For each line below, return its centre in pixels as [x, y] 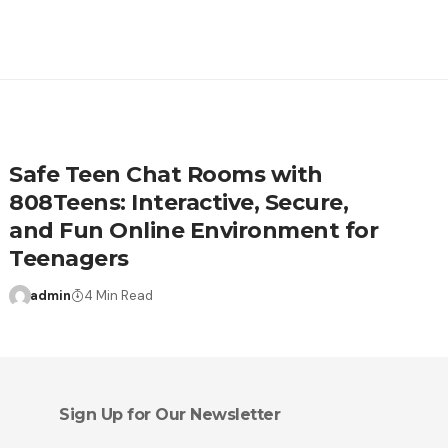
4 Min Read [118, 295]
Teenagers [69, 258]
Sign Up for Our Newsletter [169, 414]
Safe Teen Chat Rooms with [166, 174]
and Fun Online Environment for [194, 230]
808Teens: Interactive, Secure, [179, 202]
